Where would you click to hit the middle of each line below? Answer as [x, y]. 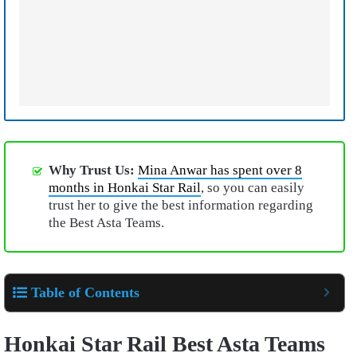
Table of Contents [85, 292]
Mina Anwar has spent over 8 [220, 171]
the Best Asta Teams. [110, 223]
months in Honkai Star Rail [125, 188]
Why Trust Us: [93, 171]
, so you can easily [253, 188]
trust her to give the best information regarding [181, 206]
